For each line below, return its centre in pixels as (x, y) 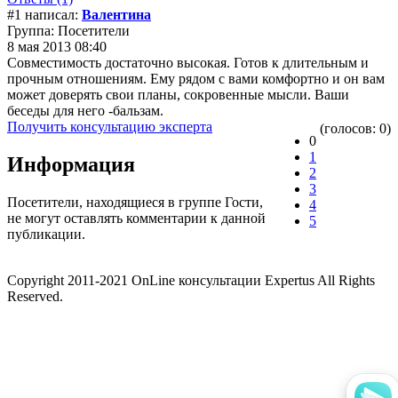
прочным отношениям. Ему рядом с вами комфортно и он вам (196, 78)
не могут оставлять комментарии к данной (136, 218)
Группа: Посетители (68, 30)
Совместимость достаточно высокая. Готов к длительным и (188, 62)
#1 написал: (44, 14)
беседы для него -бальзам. (85, 110)
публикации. (46, 234)
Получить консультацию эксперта (110, 126)
